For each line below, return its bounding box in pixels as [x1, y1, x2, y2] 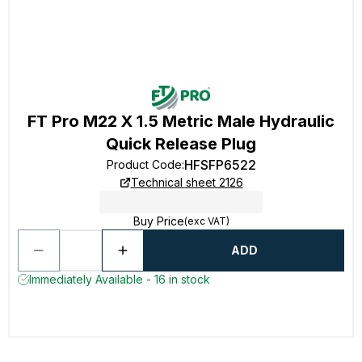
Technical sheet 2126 [130, 175, 243, 189]
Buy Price [133, 214, 184, 228]
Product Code [106, 158, 182, 171]
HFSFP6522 [183, 157, 256, 173]
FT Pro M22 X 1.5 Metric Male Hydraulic [27, 112, 335, 131]
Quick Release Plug [106, 134, 256, 154]
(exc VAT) [183, 215, 229, 227]
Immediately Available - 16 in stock [29, 272, 210, 286]
